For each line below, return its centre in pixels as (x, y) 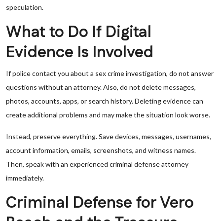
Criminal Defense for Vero (100, 203)
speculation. (25, 7)
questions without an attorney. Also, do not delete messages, (101, 87)
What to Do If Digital (79, 32)
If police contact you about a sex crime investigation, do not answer (110, 73)
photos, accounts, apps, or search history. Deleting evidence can (105, 101)
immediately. (25, 178)
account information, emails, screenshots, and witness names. (101, 150)
